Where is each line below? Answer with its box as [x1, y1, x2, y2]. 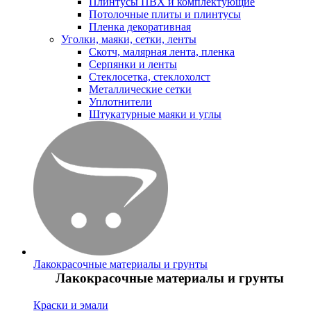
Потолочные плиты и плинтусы [89, 8, 241, 21]
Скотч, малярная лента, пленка [89, 46, 235, 58]
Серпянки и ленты [89, 58, 177, 71]
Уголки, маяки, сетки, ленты [61, 33, 196, 46]
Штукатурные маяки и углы [89, 108, 221, 121]
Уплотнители [89, 96, 152, 108]
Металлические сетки [89, 83, 192, 96]
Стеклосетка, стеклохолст [89, 71, 210, 83]
